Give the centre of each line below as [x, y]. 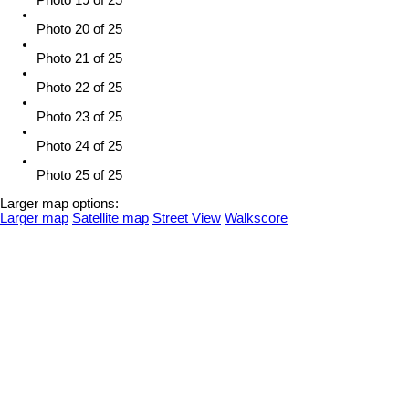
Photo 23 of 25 [79, 117]
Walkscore [256, 218]
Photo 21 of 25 [79, 58]
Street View [187, 218]
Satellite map [110, 218]
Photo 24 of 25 [79, 146]
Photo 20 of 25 [79, 29]
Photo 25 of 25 [79, 175]
